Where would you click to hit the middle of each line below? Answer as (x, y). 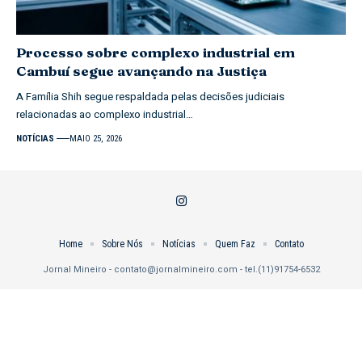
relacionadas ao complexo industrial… (105, 114)
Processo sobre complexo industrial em (156, 52)
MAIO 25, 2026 (96, 138)
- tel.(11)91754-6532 (278, 269)
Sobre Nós (122, 244)
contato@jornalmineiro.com (175, 269)
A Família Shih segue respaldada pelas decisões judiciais (150, 96)
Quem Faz (235, 244)
